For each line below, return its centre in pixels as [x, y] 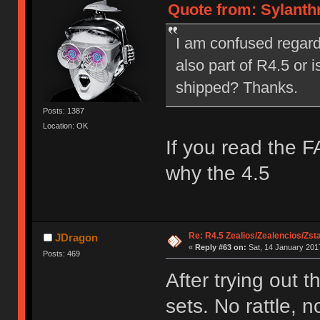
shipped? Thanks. [236, 87]
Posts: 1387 [64, 110]
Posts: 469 [62, 253]
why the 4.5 [217, 173]
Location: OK [66, 126]
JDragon [76, 237]
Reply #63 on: [220, 247]
